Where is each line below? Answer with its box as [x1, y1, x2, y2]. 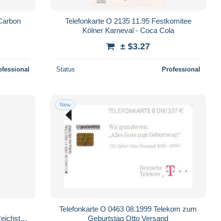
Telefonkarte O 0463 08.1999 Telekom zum [59, 204, 197, 213]
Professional [161, 65, 200, 73]
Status [56, 65, 75, 73]
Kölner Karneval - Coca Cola [82, 26, 174, 35]
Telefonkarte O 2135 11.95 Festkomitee [65, 16, 191, 25]
